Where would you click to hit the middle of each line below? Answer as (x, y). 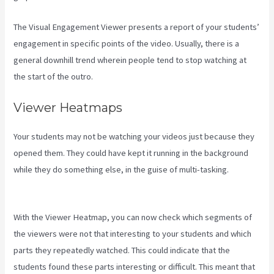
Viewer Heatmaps (68, 108)
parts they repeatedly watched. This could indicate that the (122, 250)
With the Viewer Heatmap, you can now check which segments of (133, 217)
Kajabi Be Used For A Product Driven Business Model (112, 186)
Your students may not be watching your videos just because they (134, 137)
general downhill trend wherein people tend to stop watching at (130, 60)
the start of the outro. (54, 76)
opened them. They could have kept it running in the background (131, 153)
